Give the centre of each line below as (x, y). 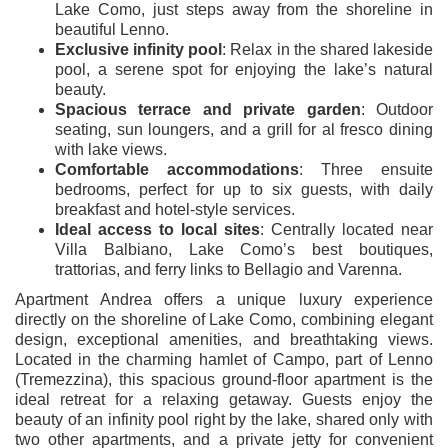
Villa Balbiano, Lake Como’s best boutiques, (244, 249)
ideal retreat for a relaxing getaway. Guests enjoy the (224, 399)
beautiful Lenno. (112, 29)
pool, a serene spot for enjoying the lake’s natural (244, 69)
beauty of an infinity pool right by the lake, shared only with (224, 419)
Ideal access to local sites (157, 229)
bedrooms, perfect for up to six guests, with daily (244, 189)
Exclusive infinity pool (139, 49)
